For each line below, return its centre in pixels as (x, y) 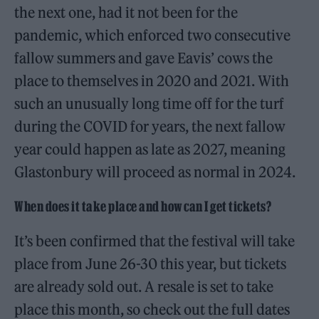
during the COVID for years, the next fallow (150, 126)
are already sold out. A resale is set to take (144, 287)
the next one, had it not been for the (126, 12)
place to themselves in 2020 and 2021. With (152, 81)
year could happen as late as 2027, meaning (150, 149)
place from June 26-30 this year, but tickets (151, 264)
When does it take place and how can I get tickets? (143, 206)
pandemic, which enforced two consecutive (153, 35)
